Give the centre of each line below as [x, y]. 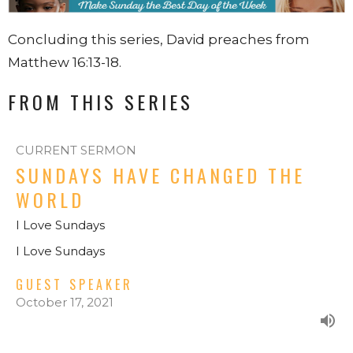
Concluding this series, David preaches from [159, 39]
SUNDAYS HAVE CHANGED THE [160, 175]
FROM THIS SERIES [100, 101]
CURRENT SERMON [76, 150]
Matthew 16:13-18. [66, 62]
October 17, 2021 [65, 303]
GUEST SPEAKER [74, 285]
